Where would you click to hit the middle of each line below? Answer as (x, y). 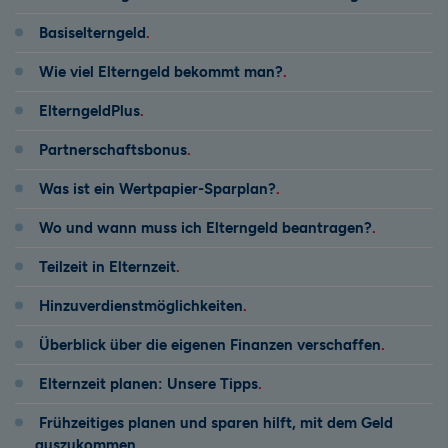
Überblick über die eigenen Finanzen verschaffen (210, 344)
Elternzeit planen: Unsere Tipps (148, 383)
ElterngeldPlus (89, 110)
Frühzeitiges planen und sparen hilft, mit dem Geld (216, 422)
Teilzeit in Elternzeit (107, 266)
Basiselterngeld (92, 32)
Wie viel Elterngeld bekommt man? (161, 71)
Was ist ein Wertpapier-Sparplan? (157, 188)
